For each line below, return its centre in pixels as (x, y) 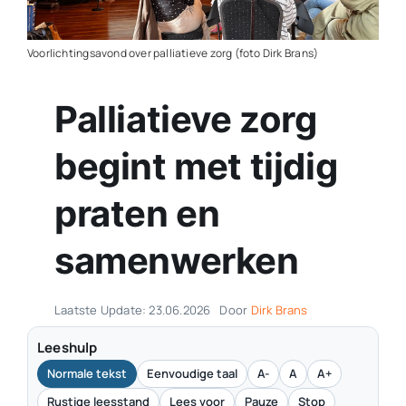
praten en (137, 214)
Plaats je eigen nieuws (96, 83)
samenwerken (176, 261)
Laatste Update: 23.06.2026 (132, 310)
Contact (48, 37)
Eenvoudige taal (192, 374)
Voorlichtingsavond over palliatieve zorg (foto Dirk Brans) (173, 53)
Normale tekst (87, 374)
